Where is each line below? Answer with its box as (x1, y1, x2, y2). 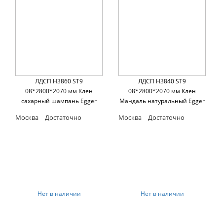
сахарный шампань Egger (21, 96, 97, 105)
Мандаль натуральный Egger (119, 96, 205, 105)
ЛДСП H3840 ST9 (138, 76, 186, 85)
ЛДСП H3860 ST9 (35, 76, 83, 85)
